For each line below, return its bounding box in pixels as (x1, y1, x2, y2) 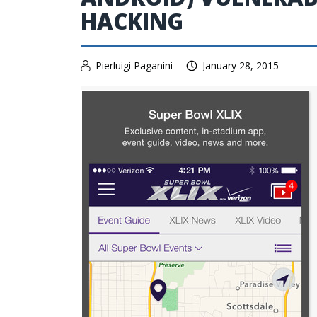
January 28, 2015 (202, 59, 279, 72)
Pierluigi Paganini (96, 59, 173, 72)
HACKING (81, 6, 183, 36)
